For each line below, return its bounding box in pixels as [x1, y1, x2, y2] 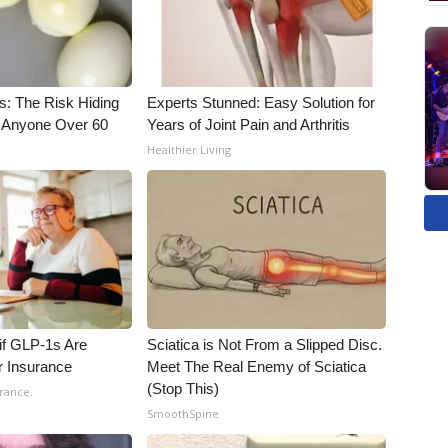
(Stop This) [147, 380, 220, 397]
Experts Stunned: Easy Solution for [147, 94, 376, 111]
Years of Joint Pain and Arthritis [147, 116, 351, 133]
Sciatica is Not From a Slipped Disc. [147, 336, 383, 353]
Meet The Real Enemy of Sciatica [147, 358, 367, 375]
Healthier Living [147, 142, 232, 157]
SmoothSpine [147, 406, 220, 421]
